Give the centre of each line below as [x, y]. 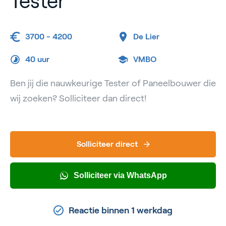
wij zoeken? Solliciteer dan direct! [78, 99]
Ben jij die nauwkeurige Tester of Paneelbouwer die [113, 83]
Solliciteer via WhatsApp [120, 176]
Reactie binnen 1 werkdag [121, 211]
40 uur [37, 60]
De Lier [146, 37]
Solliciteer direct [107, 144]
